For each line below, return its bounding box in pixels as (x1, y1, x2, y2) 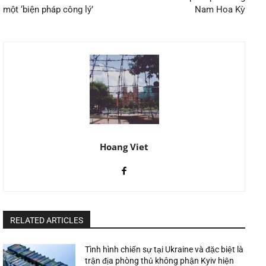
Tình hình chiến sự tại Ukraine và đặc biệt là (85, 244, 244, 254)
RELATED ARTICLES (10, 215, 83, 225)
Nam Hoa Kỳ (194, 4, 245, 15)
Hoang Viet (100, 140, 148, 153)
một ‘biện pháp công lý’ (3, 4, 93, 15)
